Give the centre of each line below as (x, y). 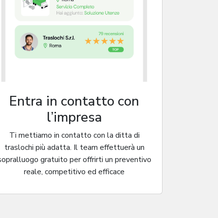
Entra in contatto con (74, 101)
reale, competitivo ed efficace (74, 172)
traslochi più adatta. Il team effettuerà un (74, 147)
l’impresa (74, 117)
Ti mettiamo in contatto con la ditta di (74, 135)
